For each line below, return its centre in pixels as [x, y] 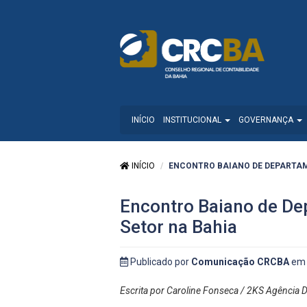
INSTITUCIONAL [193, 120]
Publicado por [160, 262]
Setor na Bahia [179, 227]
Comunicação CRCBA [240, 262]
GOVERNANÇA [267, 120]
